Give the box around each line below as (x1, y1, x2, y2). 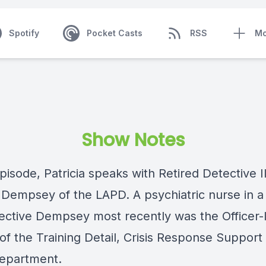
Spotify (8, 28, 39, 38)
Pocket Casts (86, 28, 142, 38)
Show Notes (81, 128, 185, 153)
